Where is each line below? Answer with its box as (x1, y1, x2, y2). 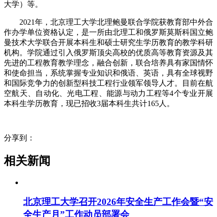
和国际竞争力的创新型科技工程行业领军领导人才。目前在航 (4, 78, 213, 87)
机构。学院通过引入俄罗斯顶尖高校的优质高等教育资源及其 (4, 48, 213, 57)
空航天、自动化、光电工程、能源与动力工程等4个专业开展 (4, 89, 213, 97)
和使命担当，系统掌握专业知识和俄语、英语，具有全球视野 (4, 68, 213, 77)
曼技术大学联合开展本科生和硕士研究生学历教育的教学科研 (4, 38, 213, 46)
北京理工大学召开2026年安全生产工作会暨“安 (23, 197, 213, 207)
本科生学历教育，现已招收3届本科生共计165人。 (4, 99, 174, 108)
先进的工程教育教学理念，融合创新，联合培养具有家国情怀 (4, 58, 213, 67)
